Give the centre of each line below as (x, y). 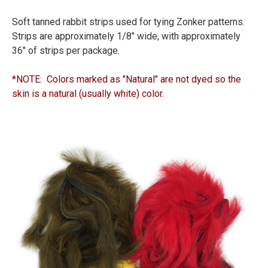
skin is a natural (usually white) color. (88, 94)
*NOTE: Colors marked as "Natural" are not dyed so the (127, 80)
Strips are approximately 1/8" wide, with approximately (126, 36)
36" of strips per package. (66, 51)
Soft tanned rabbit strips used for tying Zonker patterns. (128, 22)
